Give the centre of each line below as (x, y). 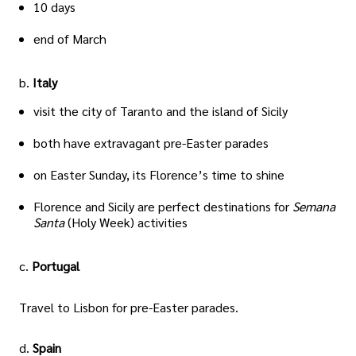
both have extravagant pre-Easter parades (151, 143)
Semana (314, 207)
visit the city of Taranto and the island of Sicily (161, 111)
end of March (70, 39)
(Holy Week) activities (128, 222)
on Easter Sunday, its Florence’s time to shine (159, 175)
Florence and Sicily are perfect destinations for (163, 207)
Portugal (56, 266)
